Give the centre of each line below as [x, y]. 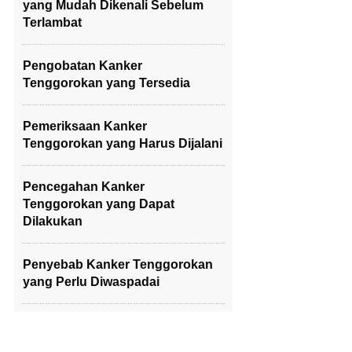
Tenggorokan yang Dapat [99, 204]
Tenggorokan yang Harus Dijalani [123, 143]
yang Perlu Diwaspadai [91, 282]
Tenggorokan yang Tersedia [106, 83]
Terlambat [52, 22]
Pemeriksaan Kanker [85, 126]
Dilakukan [53, 221]
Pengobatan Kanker [82, 66]
